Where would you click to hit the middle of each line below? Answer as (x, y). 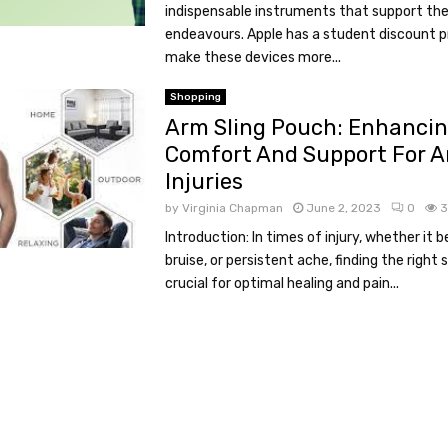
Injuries (203, 181)
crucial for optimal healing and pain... (281, 283)
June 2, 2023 (343, 208)
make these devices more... (252, 57)
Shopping (195, 97)
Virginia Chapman (232, 208)
